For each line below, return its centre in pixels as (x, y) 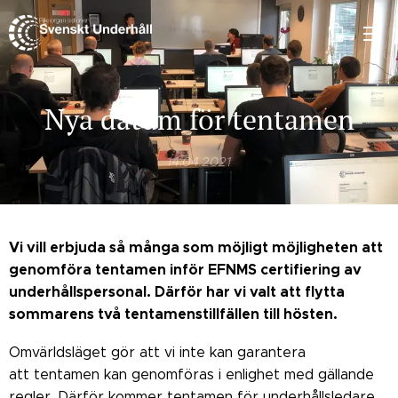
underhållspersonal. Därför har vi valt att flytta (177, 292)
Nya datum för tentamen (199, 119)
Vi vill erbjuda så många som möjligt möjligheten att (196, 247)
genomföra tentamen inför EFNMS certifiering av (185, 270)
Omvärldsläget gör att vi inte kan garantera (157, 352)
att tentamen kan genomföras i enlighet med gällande (191, 374)
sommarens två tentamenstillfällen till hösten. (173, 314)
